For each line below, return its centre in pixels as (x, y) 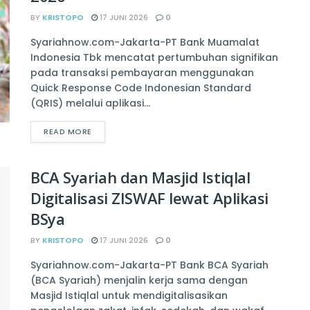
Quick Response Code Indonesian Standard (141, 88)
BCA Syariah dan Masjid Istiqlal (140, 177)
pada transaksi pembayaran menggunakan (142, 73)
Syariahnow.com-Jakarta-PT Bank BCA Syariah (149, 265)
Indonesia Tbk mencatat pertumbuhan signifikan (154, 58)
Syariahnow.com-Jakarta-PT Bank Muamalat (145, 43)
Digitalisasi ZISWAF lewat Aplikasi (150, 198)
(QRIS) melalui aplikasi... (90, 103)
